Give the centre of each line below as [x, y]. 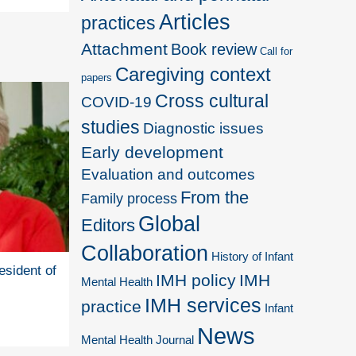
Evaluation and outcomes [168, 174]
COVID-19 [117, 102]
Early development [153, 152]
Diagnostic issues [204, 128]
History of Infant [253, 256]
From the [215, 197]
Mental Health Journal [138, 339]
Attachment [125, 48]
